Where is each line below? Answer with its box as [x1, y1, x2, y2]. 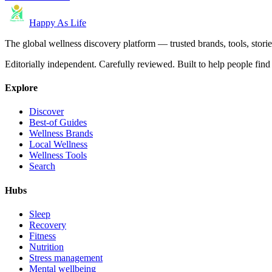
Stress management [29, 252, 103, 263]
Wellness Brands [29, 128, 93, 139]
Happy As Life [29, 17, 86, 28]
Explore [5, 83, 38, 93]
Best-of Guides [29, 117, 87, 128]
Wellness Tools [29, 150, 87, 161]
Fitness [29, 230, 56, 241]
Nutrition [29, 241, 64, 252]
